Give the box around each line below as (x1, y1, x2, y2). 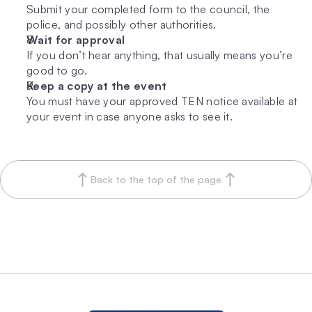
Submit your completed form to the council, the (26, 2, 270, 16)
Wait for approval (26, 33, 125, 47)
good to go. (26, 63, 88, 77)
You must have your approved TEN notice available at (26, 94, 298, 108)
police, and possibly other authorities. (26, 17, 217, 31)
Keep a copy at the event (26, 79, 167, 93)
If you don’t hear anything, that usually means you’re (26, 48, 292, 62)
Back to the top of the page (91, 173, 221, 185)
